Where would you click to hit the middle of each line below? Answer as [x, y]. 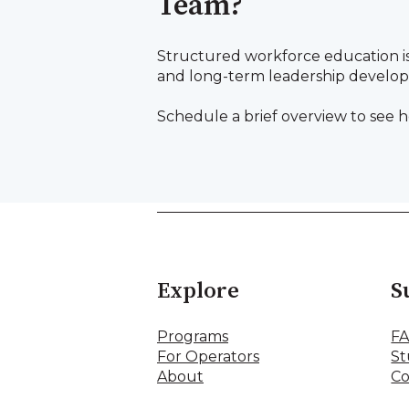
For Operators [208, 357]
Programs [193, 337]
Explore [198, 291]
